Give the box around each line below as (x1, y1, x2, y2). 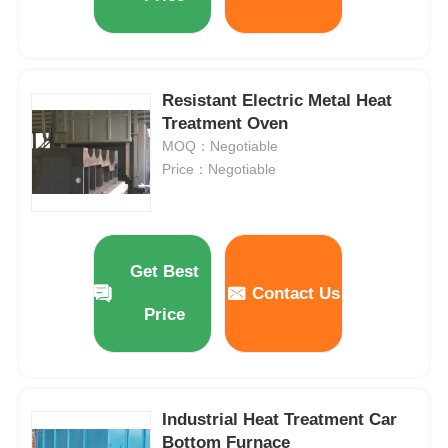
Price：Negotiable (162, 161, 277, 178)
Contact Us (251, 283, 340, 303)
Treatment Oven (162, 114, 289, 134)
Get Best (129, 262, 199, 282)
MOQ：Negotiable (162, 138, 279, 155)
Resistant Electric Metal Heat (162, 91, 393, 111)
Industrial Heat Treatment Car (162, 409, 398, 429)
